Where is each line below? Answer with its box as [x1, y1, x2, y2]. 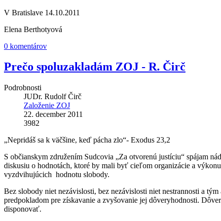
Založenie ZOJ [24, 101, 70, 110]
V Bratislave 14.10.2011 [4, 8, 80, 17]
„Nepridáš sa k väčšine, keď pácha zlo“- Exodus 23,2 [4, 136, 170, 145]
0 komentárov [4, 41, 47, 50]
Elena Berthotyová [4, 25, 62, 34]
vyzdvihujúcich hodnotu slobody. [4, 170, 110, 179]
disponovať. [4, 205, 41, 214]
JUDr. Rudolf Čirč [24, 92, 81, 101]
